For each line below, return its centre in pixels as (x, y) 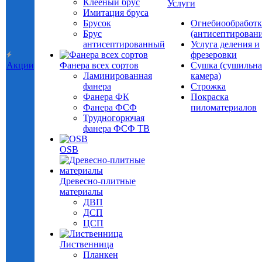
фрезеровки (214, 55)
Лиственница (87, 244)
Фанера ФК (106, 97)
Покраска (210, 97)
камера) (206, 76)
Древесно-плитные (98, 181)
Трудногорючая (114, 118)
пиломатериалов (224, 107)
